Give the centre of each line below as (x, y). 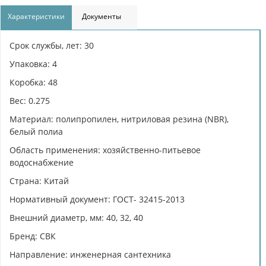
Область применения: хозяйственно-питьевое (105, 150)
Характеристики (36, 16)
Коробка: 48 (34, 82)
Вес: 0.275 (30, 100)
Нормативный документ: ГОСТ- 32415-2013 (97, 199)
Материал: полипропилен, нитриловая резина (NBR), (119, 119)
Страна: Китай (39, 180)
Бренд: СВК (33, 236)
